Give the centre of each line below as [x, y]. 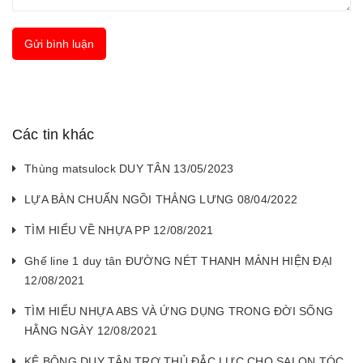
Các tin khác [53, 134]
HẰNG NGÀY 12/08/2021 [91, 330]
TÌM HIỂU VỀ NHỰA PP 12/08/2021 [119, 230]
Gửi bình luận [59, 43]
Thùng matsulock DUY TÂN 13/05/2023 [129, 168]
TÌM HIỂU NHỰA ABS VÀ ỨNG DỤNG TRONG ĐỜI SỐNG [179, 311]
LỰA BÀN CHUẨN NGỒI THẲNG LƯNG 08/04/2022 [161, 199]
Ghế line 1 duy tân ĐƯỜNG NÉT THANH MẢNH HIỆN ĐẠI [178, 261]
